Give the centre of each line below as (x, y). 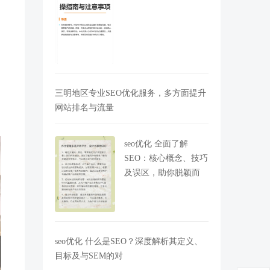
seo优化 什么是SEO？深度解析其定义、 (129, 241)
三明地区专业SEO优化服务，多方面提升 (130, 93)
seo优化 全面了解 (156, 143)
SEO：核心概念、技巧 (166, 158)
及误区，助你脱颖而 (162, 172)
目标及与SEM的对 (89, 255)
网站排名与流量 (84, 107)
